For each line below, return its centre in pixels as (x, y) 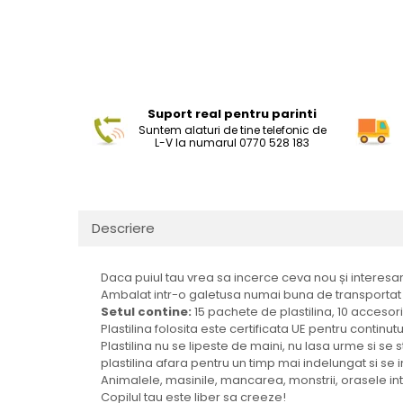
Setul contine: (146, 311)
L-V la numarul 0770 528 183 (233, 142)
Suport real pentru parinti (233, 113)
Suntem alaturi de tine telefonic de (232, 130)
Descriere (123, 228)
